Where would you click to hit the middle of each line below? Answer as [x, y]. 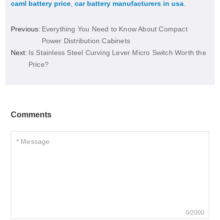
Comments [31, 115]
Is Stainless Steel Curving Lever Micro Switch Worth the [117, 53]
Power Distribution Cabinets [86, 41]
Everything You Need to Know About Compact [114, 29]
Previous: [26, 29]
